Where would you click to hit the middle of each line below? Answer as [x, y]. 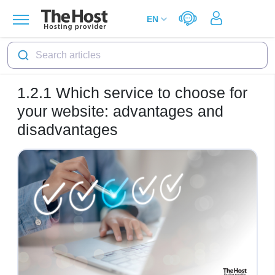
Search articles [68, 55]
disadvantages [68, 130]
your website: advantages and [120, 111]
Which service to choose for [149, 93]
